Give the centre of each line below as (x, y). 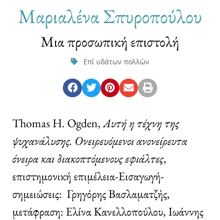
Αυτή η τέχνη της (141, 123)
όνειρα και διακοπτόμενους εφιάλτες (88, 158)
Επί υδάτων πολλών (116, 61)
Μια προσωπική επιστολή (110, 41)
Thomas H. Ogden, (58, 123)
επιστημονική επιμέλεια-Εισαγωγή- (88, 176)
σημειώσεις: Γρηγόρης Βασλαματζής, (91, 193)
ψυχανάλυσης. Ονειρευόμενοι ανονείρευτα (100, 140)
